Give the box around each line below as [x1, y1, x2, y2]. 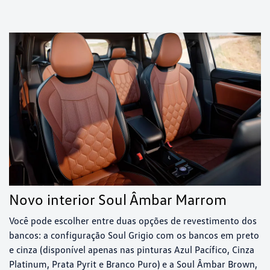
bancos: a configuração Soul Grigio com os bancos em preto [9, 228, 259, 241]
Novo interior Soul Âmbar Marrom [9, 189, 227, 209]
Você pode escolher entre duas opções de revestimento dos [9, 214, 257, 227]
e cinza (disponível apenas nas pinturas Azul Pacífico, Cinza [9, 243, 254, 256]
